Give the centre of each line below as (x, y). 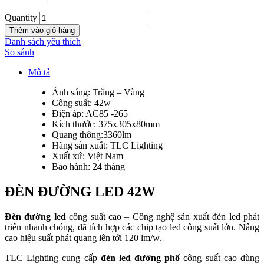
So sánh (19, 52)
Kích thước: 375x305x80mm (106, 124)
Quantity (21, 17)
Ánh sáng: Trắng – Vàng (98, 92)
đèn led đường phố (140, 258)
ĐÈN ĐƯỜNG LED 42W (80, 191)
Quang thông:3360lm (92, 134)
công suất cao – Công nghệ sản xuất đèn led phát (163, 216)
